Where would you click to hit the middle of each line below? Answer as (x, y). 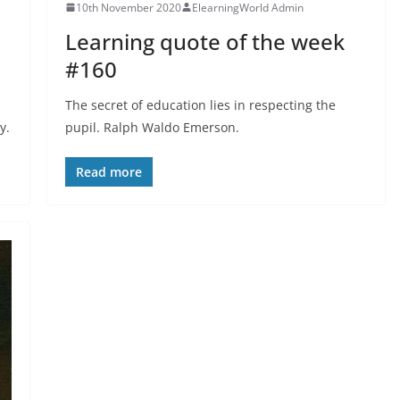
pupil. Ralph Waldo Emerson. (152, 127)
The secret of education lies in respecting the (200, 104)
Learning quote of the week (204, 41)
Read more (108, 171)
